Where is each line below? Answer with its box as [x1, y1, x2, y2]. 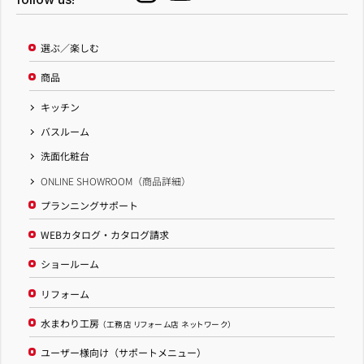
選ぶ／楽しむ [41, 41, 100, 55]
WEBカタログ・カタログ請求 [41, 227, 170, 242]
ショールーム [41, 257, 100, 271]
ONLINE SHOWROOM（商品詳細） [41, 173, 192, 188]
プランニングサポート [41, 198, 139, 213]
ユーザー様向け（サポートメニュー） [41, 344, 207, 359]
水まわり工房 [41, 315, 102, 330]
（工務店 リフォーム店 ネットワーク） [102, 318, 232, 330]
